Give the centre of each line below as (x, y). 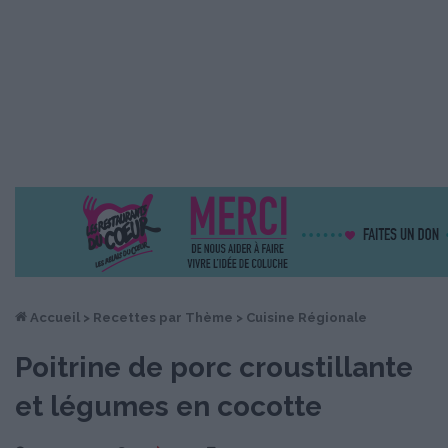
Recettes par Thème (163, 317)
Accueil (53, 317)
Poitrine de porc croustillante (214, 367)
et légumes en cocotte (168, 406)
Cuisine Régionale (306, 317)
